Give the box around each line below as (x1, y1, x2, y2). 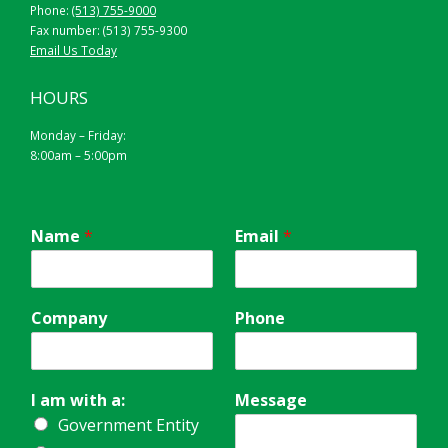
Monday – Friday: (30, 126, 126, 143)
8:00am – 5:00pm (30, 146, 127, 163)
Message (235, 389, 307, 412)
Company (31, 307, 107, 330)
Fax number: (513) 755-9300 (30, 21, 187, 38)
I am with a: (31, 389, 125, 412)
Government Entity (58, 414, 199, 437)
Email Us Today (30, 41, 117, 58)
